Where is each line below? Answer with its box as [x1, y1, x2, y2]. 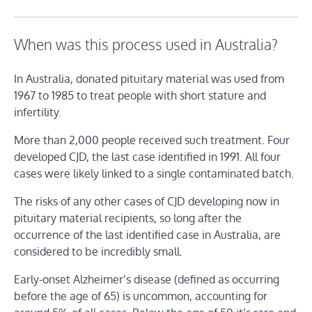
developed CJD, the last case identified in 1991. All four [14, 150, 281, 164]
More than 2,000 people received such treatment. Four [14, 133, 290, 148]
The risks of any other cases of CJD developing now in [14, 194, 279, 209]
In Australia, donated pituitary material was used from [14, 72, 284, 86]
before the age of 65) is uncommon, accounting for [14, 289, 267, 304]
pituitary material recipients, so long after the [14, 211, 242, 226]
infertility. [14, 105, 61, 120]
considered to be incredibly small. [14, 244, 182, 259]
